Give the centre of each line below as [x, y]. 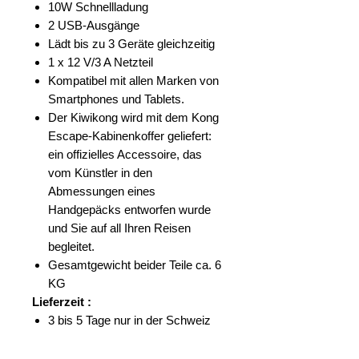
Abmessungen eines [102, 191]
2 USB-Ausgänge [94, 25]
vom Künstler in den [100, 172]
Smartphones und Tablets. [116, 99]
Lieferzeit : [62, 301]
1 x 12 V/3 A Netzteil [101, 62]
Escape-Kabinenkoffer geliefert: [130, 135]
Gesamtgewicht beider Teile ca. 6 [135, 264]
